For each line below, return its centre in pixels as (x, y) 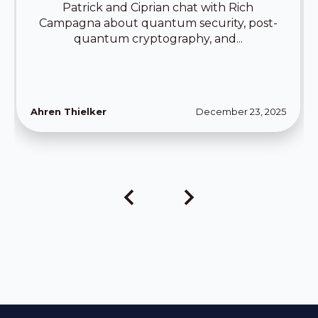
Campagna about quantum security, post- (158, 23)
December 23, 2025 (241, 112)
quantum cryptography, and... (158, 39)
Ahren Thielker (68, 112)
